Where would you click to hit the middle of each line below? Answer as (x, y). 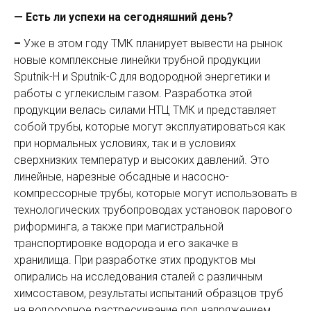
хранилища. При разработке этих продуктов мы (135, 260)
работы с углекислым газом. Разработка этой (133, 93)
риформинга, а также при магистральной (119, 227)
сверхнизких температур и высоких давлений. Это (142, 160)
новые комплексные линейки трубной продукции (137, 60)
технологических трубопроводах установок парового (153, 210)
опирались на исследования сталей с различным (138, 277)
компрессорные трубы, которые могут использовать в (155, 193)
